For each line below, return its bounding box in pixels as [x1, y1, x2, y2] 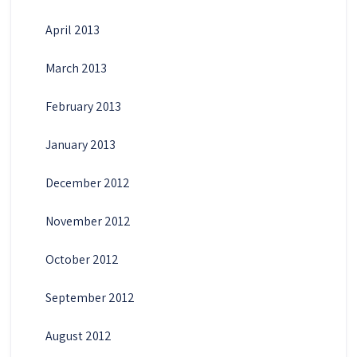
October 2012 [45, 250, 119, 268]
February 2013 [45, 97, 121, 115]
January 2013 [45, 135, 116, 153]
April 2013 [45, 21, 100, 38]
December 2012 [45, 174, 130, 191]
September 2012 [45, 288, 135, 306]
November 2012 [45, 212, 131, 229]
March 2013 [45, 59, 107, 76]
